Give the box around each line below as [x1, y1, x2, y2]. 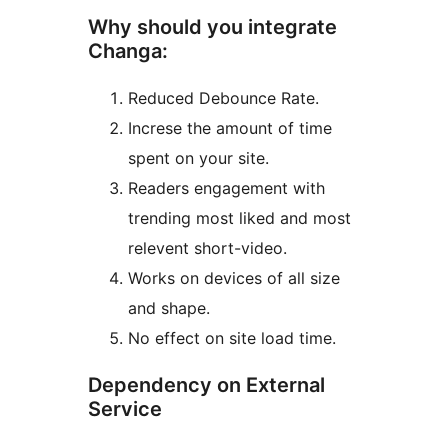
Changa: [88, 39, 168, 64]
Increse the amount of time [128, 118, 332, 139]
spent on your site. [128, 148, 269, 169]
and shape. [128, 298, 210, 319]
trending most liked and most [128, 208, 351, 229]
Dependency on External [88, 373, 325, 398]
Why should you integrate [88, 15, 337, 40]
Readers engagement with [128, 178, 325, 199]
